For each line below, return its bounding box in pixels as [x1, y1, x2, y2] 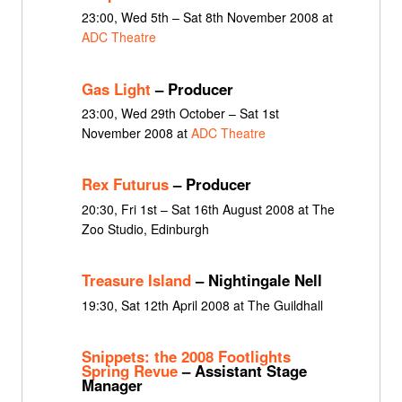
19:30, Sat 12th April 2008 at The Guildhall [81, 295, 323, 314]
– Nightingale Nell [190, 269, 322, 292]
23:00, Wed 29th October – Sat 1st [81, 104, 279, 123]
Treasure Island [81, 269, 191, 292]
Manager [81, 374, 143, 397]
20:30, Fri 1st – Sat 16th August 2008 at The [81, 199, 335, 218]
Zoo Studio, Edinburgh [81, 219, 209, 238]
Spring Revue [81, 360, 178, 382]
